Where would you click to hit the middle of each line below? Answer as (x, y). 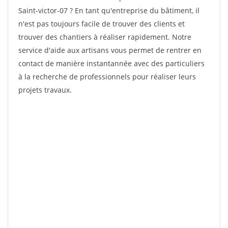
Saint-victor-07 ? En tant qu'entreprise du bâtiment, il (109, 10)
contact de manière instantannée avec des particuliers (111, 63)
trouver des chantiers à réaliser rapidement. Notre (105, 37)
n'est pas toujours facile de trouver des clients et (102, 24)
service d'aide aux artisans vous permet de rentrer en (110, 50)
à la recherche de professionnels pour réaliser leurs (107, 77)
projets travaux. (45, 90)
